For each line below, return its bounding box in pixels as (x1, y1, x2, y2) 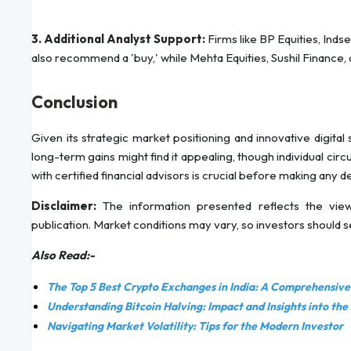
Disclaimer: (31, 198, 103, 214)
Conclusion (31, 91, 118, 114)
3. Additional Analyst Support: (31, 31, 208, 47)
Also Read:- (31, 248, 95, 263)
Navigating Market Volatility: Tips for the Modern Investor (47, 319, 343, 334)
